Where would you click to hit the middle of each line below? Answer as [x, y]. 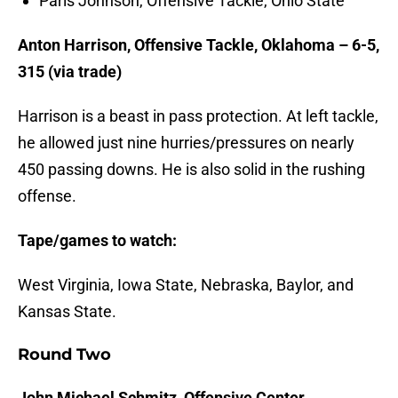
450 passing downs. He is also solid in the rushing [191, 170]
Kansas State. [67, 312]
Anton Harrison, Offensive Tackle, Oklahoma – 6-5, [199, 45]
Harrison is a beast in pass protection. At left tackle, [198, 116]
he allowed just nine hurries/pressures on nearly [186, 143]
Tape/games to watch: [97, 241]
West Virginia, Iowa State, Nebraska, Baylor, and [186, 285]
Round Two [64, 355]
